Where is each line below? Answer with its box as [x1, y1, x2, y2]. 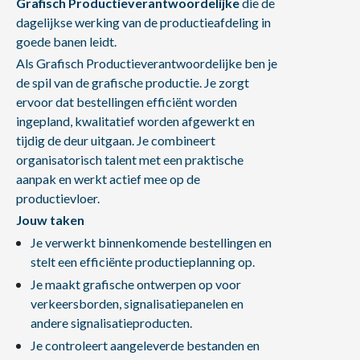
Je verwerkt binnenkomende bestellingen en [30, 235, 272, 250]
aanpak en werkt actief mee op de [16, 171, 200, 186]
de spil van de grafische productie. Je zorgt [16, 75, 249, 90]
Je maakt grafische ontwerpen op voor [30, 276, 241, 292]
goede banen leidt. [16, 34, 117, 49]
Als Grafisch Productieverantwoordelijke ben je [16, 55, 277, 71]
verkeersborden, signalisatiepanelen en [30, 296, 243, 311]
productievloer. [16, 190, 100, 206]
